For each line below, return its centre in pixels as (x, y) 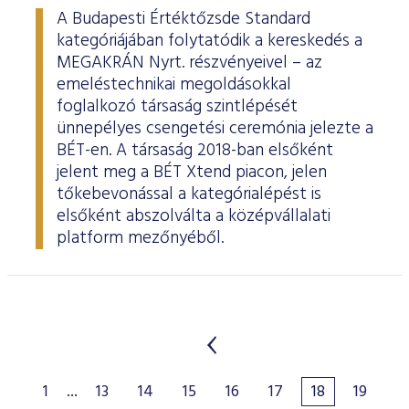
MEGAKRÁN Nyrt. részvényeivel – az (189, 63)
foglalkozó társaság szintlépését (177, 107)
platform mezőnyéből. (140, 238)
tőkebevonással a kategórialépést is (189, 194)
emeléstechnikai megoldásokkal (174, 85)
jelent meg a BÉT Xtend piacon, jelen (192, 173)
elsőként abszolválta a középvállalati (194, 216)
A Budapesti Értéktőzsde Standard (184, 19)
